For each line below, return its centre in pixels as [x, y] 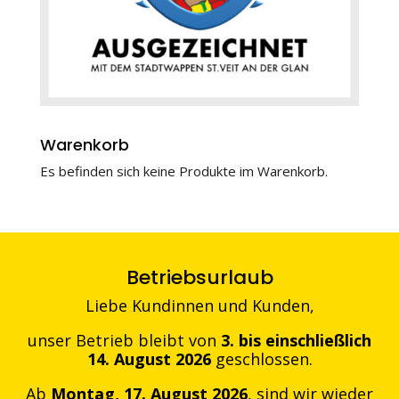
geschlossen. [261, 358]
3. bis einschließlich [296, 340]
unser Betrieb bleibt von [124, 340]
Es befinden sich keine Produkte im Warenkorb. [183, 171]
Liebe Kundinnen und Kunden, [199, 305]
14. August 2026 [149, 358]
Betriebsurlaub [199, 277]
